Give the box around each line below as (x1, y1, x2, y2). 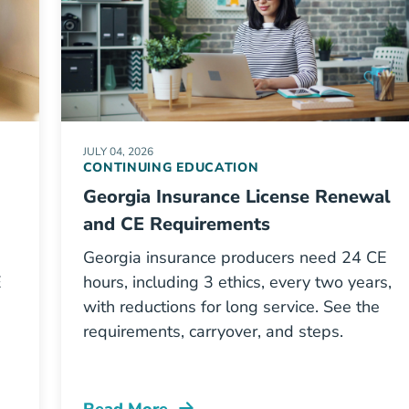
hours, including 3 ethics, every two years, (82, 271, 392, 293)
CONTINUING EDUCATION (82, 159, 259, 176)
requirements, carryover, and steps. (82, 320, 343, 342)
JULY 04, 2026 (82, 144, 153, 159)
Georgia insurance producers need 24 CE (82, 246, 387, 268)
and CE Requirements (82, 212, 270, 236)
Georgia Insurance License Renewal (82, 184, 391, 209)
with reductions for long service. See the (82, 296, 380, 318)
